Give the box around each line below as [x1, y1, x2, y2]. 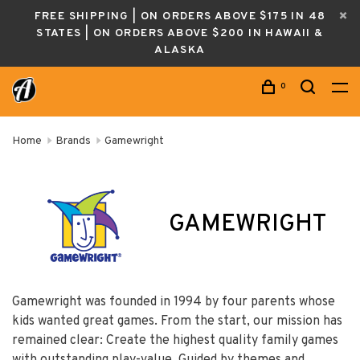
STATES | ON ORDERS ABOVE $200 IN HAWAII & [36, 27, 324, 40]
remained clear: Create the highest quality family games [12, 332, 338, 349]
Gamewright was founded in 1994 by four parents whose [12, 293, 335, 310]
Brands [55, 133, 91, 148]
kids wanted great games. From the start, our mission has [12, 313, 342, 329]
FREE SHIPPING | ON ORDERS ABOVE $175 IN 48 [34, 10, 326, 23]
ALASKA [154, 43, 206, 57]
